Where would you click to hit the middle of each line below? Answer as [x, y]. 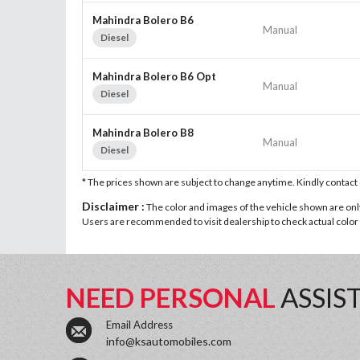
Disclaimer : [113, 206]
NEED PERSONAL [173, 297]
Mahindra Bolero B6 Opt [154, 76]
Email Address [139, 324]
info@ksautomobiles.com [169, 341]
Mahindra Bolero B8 [143, 132]
